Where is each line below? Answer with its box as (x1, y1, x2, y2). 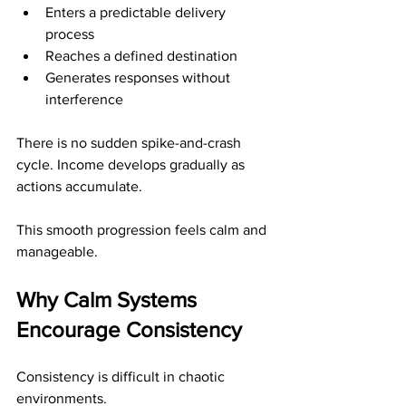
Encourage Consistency (16, 317, 242, 342)
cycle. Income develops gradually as (16, 157, 248, 172)
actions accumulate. (16, 179, 142, 194)
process (45, 26, 94, 42)
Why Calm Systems (16, 287, 202, 312)
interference (45, 92, 123, 107)
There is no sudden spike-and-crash (16, 135, 245, 150)
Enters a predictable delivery (45, 5, 229, 20)
